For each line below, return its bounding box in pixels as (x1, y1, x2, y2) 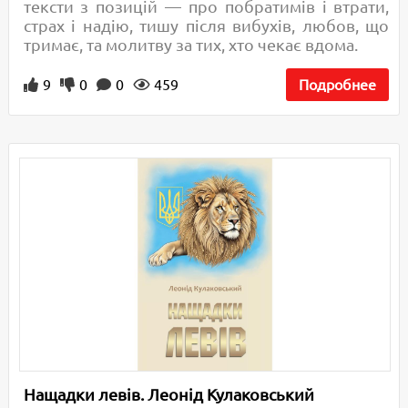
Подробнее (299, 76, 377, 94)
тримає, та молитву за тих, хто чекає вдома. (23, 36, 358, 55)
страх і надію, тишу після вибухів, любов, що (23, 16, 390, 36)
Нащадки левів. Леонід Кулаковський (23, 384, 314, 403)
